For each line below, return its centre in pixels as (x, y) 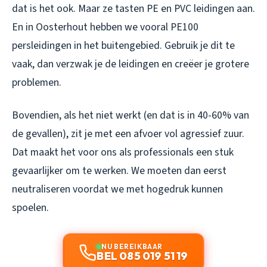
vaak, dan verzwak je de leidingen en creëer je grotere (131, 64)
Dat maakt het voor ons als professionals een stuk (123, 152)
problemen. (37, 82)
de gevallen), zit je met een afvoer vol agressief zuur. (128, 133)
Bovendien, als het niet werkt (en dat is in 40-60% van (131, 115)
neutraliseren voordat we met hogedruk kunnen (117, 189)
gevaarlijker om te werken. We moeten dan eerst (119, 170)
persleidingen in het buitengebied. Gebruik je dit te (123, 45)
